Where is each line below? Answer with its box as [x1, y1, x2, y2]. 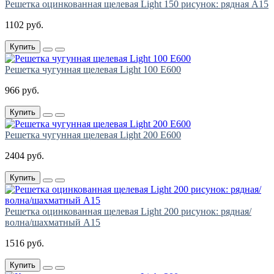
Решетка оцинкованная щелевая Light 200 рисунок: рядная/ [5, 206, 251, 217]
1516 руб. [5, 238, 44, 249]
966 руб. [5, 85, 39, 96]
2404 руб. [5, 150, 44, 161]
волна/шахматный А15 [5, 217, 100, 228]
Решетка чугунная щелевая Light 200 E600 [5, 130, 181, 141]
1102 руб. [5, 20, 43, 31]
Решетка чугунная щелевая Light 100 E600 [5, 64, 181, 75]
